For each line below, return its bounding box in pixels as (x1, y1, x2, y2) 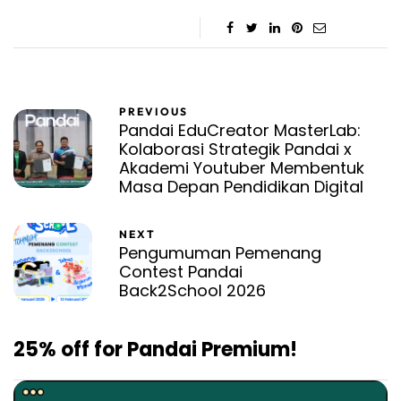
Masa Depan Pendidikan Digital (119, 175, 363, 198)
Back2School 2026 (119, 278, 266, 302)
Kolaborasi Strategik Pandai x (119, 137, 352, 160)
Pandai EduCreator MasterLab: (119, 118, 361, 141)
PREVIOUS (119, 104, 188, 118)
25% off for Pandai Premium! (13, 335, 297, 363)
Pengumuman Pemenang (119, 241, 321, 264)
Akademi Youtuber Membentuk (119, 156, 364, 179)
